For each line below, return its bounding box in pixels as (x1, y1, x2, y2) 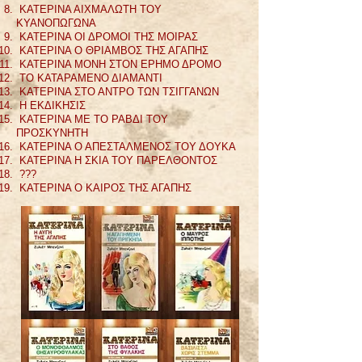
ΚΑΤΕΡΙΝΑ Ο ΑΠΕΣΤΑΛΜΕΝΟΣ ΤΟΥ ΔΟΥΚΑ (16, 141, 236, 153)
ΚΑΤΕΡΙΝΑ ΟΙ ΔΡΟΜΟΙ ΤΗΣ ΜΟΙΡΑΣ (16, 31, 198, 43)
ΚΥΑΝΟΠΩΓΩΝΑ (16, 17, 96, 29)
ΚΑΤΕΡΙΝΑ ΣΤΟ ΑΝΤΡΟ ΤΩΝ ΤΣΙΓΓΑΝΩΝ (16, 86, 219, 98)
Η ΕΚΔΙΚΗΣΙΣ (16, 99, 86, 112)
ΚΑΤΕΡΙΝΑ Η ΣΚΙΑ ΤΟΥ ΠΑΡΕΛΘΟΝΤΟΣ (16, 154, 217, 166)
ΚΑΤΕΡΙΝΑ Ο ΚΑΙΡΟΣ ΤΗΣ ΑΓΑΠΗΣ (16, 182, 192, 194)
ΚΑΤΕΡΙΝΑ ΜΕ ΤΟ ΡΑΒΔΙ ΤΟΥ (16, 113, 168, 125)
